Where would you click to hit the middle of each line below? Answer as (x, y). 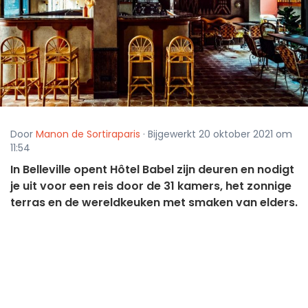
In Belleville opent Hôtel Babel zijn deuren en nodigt (152, 170)
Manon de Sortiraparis (88, 134)
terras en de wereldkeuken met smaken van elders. (154, 203)
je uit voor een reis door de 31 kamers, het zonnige (151, 186)
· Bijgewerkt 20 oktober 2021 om (216, 134)
